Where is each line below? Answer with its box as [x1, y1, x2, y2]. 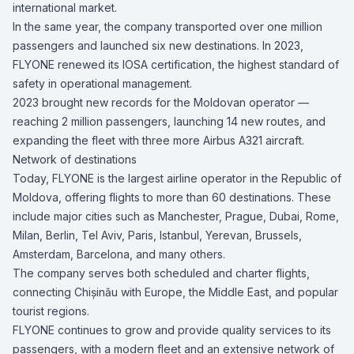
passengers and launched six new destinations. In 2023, [13, 39, 303, 52]
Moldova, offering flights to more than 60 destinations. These [13, 190, 331, 204]
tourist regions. [13, 304, 89, 318]
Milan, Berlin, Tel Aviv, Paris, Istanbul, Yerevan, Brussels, [13, 228, 302, 242]
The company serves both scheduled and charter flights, [13, 266, 310, 280]
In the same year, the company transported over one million [13, 20, 322, 33]
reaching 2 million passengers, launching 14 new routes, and [13, 115, 326, 128]
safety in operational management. [13, 77, 192, 90]
